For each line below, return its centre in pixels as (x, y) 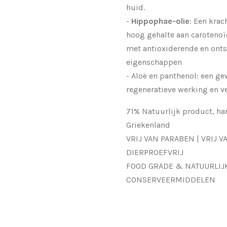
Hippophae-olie (160, 21)
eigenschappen (154, 62)
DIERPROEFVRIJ (155, 152)
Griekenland (148, 125)
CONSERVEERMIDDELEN (171, 179)
